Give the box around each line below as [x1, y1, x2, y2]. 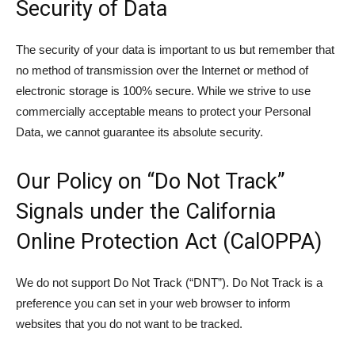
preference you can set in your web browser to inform [16, 296, 291, 310]
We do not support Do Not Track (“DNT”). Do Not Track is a [16, 276, 323, 289]
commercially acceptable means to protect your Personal [16, 105, 311, 118]
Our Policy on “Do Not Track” [16, 169, 285, 194]
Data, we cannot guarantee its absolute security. [16, 125, 263, 139]
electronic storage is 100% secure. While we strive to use [16, 84, 311, 97]
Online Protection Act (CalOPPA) [16, 229, 322, 254]
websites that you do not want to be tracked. [16, 317, 242, 330]
